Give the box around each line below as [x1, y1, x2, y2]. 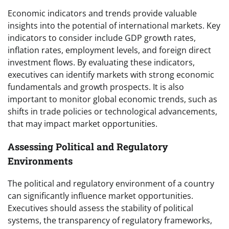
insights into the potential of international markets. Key [8, 19, 220, 31]
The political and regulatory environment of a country [8, 178, 214, 190]
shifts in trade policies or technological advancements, [8, 105, 217, 117]
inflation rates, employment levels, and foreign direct [8, 44, 211, 56]
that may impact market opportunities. [8, 118, 157, 129]
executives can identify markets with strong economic [8, 68, 214, 80]
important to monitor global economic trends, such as [8, 93, 217, 105]
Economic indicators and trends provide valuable [8, 7, 197, 19]
